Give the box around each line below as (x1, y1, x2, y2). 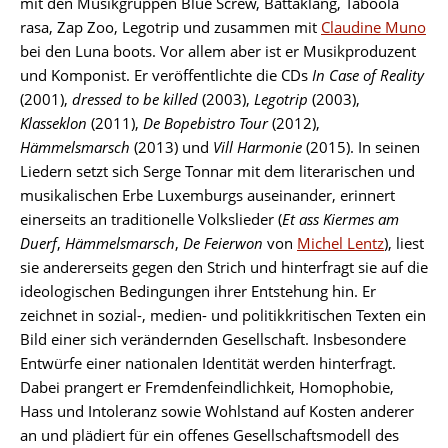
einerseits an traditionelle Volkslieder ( (20, 208, 282, 229)
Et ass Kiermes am (282, 208, 399, 229)
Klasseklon (20, 112, 91, 133)
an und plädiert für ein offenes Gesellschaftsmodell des (20, 424, 399, 445)
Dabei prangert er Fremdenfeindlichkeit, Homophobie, (20, 376, 394, 397)
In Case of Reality (312, 64, 424, 85)
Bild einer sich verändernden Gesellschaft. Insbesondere (20, 328, 406, 349)
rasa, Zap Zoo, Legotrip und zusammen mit (20, 16, 321, 37)
